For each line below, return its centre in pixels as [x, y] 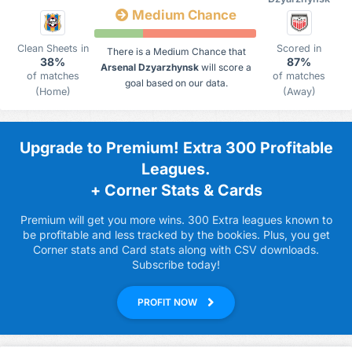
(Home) [53, 92]
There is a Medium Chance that [176, 52]
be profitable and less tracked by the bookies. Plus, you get [176, 235]
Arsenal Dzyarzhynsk [150, 68]
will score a [225, 68]
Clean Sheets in [53, 48]
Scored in [299, 48]
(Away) [299, 92]
